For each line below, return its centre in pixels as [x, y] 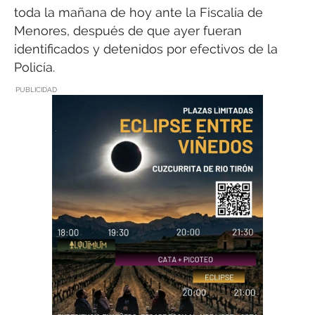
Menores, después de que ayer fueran [128, 30]
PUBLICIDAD [36, 90]
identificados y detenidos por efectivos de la [146, 49]
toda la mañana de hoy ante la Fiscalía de [139, 12]
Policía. [34, 67]
